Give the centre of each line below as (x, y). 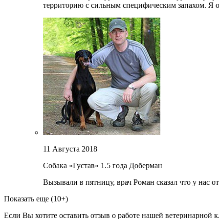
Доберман (146, 166)
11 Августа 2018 (70, 149)
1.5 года (114, 166)
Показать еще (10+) (36, 199)
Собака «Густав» (72, 166)
